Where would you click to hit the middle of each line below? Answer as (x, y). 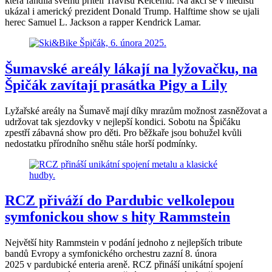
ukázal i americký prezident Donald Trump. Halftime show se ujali (132, 11)
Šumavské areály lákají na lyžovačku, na (131, 68)
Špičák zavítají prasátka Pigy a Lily (116, 85)
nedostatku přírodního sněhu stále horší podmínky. (101, 143)
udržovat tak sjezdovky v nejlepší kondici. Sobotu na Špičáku (123, 121)
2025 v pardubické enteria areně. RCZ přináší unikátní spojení (124, 265)
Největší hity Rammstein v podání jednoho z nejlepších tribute (124, 243)
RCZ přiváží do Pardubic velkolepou (120, 201)
